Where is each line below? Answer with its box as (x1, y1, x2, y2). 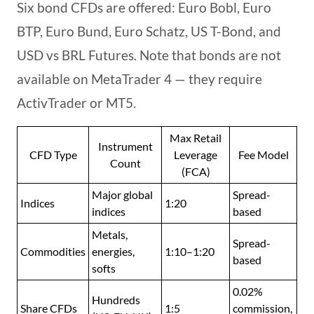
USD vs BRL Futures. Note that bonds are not (17, 47, 281, 64)
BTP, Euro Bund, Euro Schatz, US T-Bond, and (17, 23, 281, 40)
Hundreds (92, 293, 140, 307)
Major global (92, 188, 153, 202)
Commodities (20, 245, 86, 259)
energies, (92, 245, 135, 259)
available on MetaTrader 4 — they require (17, 71, 262, 88)
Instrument (97, 139, 153, 153)
